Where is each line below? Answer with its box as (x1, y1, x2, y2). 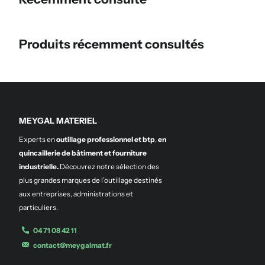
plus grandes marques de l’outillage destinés (19, 176, 162, 185)
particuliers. (19, 203, 58, 212)
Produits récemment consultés (19, 37, 204, 52)
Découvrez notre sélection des (59, 162, 159, 172)
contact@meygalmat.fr (33, 241, 112, 250)
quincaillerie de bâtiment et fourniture (19, 148, 147, 158)
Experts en (19, 135, 56, 144)
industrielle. (19, 162, 59, 172)
